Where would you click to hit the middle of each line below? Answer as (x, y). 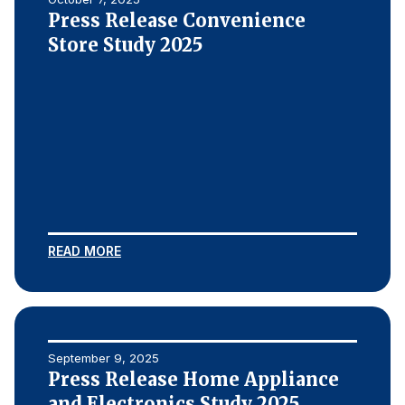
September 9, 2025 (104, 358)
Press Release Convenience (177, 20)
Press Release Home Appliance (193, 379)
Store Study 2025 (125, 45)
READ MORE (85, 251)
